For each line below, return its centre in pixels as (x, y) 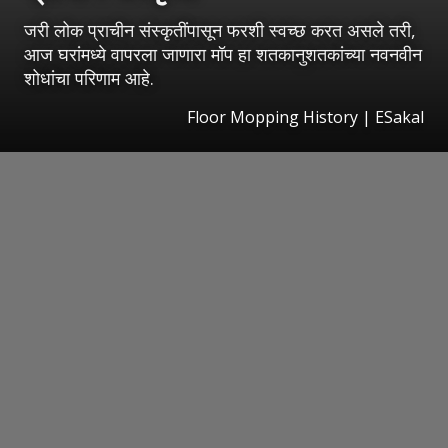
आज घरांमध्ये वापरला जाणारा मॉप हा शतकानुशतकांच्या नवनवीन (223, 54)
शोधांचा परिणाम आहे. (89, 78)
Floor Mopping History (272, 117)
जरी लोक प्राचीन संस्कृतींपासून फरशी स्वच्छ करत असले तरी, (220, 30)
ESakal (399, 117)
